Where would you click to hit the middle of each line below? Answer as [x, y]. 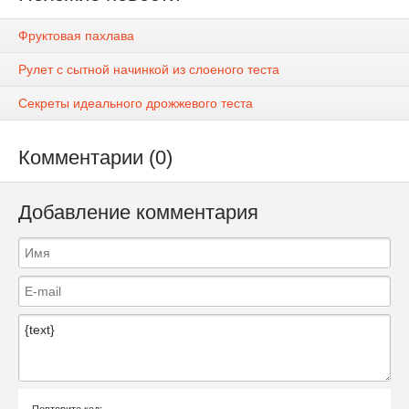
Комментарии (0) [95, 158]
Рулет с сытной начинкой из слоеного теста [149, 70]
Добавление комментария [138, 213]
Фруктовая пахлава [76, 36]
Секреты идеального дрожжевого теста [136, 104]
